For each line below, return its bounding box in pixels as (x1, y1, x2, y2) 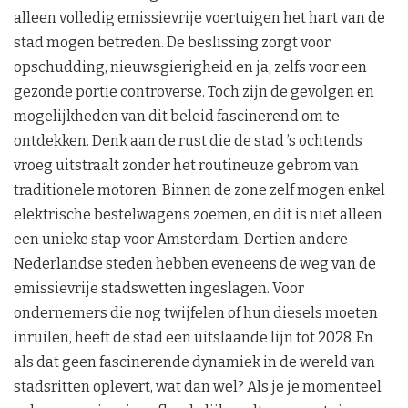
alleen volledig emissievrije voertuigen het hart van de (14, 8, 385, 26)
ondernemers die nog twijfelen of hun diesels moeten (14, 303, 378, 321)
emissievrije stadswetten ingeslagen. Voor (14, 279, 304, 297)
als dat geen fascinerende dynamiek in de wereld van (14, 352, 375, 371)
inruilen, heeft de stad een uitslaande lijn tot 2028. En (14, 328, 373, 346)
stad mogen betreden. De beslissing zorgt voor (14, 33, 331, 51)
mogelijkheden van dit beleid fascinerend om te (14, 107, 340, 125)
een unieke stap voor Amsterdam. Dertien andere (14, 229, 348, 248)
